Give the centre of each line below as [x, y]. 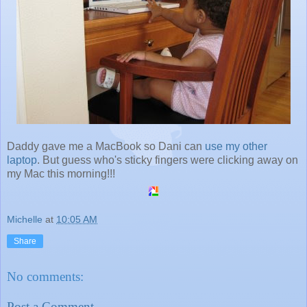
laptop [22, 160]
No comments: [45, 277]
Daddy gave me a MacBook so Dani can [106, 146]
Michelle [25, 219]
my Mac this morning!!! [61, 173]
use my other [236, 146]
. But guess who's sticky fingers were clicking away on [168, 160]
